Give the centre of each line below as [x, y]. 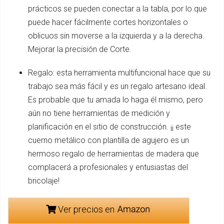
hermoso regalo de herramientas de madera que [113, 153]
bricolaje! [44, 180]
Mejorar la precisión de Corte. [80, 49]
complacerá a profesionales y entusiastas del [108, 167]
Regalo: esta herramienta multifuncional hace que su [119, 72]
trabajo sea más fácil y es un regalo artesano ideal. [117, 86]
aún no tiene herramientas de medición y [99, 113]
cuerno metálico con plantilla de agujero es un [108, 140]
